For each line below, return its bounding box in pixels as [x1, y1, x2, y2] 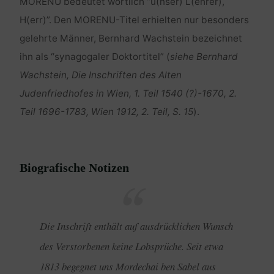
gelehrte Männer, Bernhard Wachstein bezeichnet [19, 32, 242, 45]
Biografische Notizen [19, 161, 129, 175]
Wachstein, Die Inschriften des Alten [19, 69, 182, 81]
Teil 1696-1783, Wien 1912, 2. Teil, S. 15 [19, 106, 193, 118]
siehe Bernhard [169, 51, 238, 63]
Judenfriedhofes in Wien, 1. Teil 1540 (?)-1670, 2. [19, 87, 237, 100]
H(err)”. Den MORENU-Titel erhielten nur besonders [19, 14, 249, 26]
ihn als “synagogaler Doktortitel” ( [19, 51, 170, 63]
